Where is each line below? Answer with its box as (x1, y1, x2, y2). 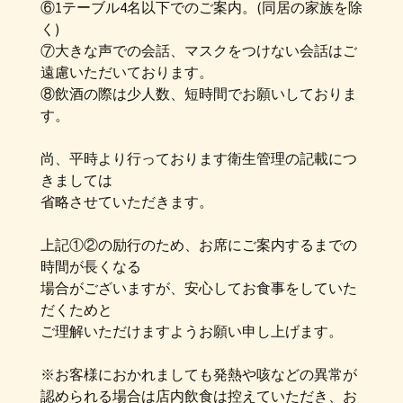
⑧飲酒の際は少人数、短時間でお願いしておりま (40, 85, 357, 103)
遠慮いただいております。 (40, 63, 213, 81)
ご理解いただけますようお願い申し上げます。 (40, 322, 343, 340)
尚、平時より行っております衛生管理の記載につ (40, 149, 357, 167)
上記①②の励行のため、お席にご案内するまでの (40, 236, 357, 254)
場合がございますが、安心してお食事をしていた (40, 279, 357, 297)
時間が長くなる (40, 257, 141, 275)
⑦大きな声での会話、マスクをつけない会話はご (40, 41, 357, 59)
